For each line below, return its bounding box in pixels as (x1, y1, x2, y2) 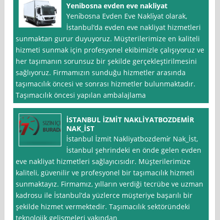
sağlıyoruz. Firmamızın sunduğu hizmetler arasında (16, 68, 186, 78)
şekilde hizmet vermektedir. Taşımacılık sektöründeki (16, 202, 191, 212)
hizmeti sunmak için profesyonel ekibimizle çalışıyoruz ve (16, 45, 205, 55)
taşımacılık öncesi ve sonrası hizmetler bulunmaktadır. (16, 79, 196, 89)
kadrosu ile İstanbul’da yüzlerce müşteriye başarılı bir (16, 191, 193, 200)
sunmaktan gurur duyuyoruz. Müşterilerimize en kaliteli (16, 34, 200, 44)
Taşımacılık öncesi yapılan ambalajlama (16, 90, 146, 100)
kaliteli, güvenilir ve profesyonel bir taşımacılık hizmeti (16, 168, 195, 178)
